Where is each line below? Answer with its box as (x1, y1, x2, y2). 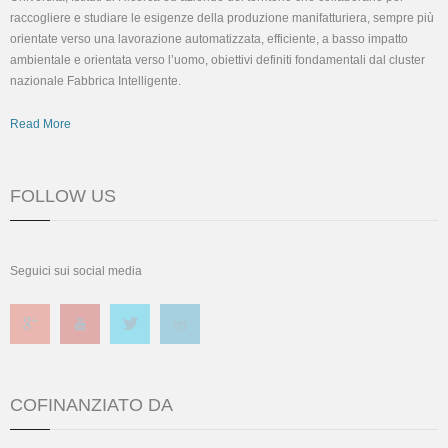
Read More (10, 117, 71, 131)
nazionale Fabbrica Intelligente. (10, 74, 181, 88)
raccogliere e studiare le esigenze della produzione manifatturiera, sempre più (10, 11, 434, 25)
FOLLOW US (10, 186, 116, 206)
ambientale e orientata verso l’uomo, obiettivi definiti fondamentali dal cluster (10, 53, 425, 67)
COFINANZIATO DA (10, 395, 173, 415)
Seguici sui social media (10, 264, 142, 278)
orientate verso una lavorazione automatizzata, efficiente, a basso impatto (10, 32, 408, 46)
